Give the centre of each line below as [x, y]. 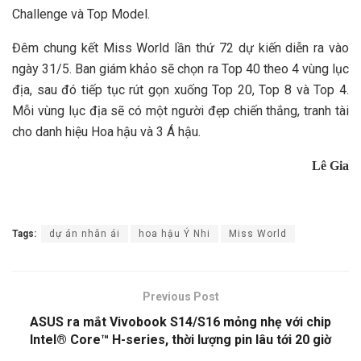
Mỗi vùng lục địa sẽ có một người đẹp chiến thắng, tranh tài [180, 110]
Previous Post [180, 296]
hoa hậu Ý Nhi [174, 233]
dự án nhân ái [85, 233]
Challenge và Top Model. [81, 14]
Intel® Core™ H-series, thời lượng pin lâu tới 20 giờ [180, 339]
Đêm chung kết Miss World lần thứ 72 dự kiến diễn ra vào [180, 48]
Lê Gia [330, 165]
